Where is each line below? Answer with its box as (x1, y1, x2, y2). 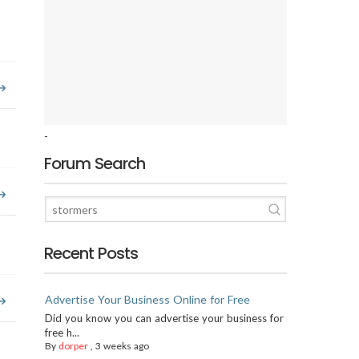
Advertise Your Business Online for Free (45, 292, 251, 306)
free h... (45, 326, 80, 339)
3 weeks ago (95, 340, 150, 352)
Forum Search (44, 152, 146, 175)
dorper (58, 340, 89, 352)
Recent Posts (44, 242, 139, 264)
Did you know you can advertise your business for (45, 312, 284, 325)
